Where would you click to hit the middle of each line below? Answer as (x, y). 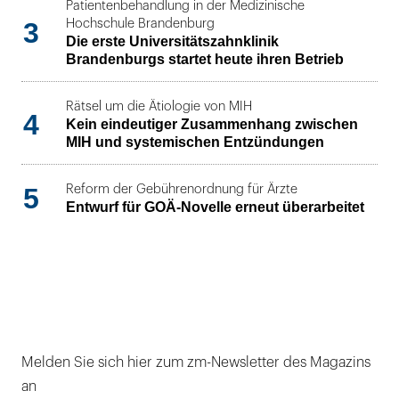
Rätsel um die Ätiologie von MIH (159, 106)
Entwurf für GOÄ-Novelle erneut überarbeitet (215, 208)
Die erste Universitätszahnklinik (172, 41)
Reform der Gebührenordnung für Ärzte (182, 190)
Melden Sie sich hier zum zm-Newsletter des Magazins (196, 362)
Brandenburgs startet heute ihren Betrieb (205, 59)
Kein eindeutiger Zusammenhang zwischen (212, 124)
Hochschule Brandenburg (140, 23)
